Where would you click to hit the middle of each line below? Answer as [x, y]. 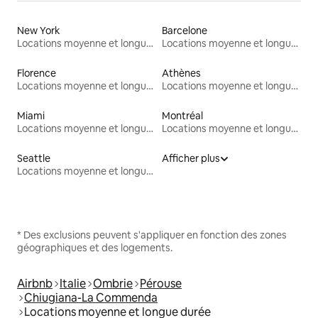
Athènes [181, 73]
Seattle [34, 159]
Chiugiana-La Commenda [91, 298]
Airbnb [35, 284]
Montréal [182, 116]
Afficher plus [191, 159]
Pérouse [161, 284]
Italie [73, 284]
